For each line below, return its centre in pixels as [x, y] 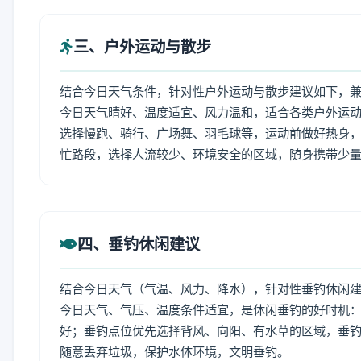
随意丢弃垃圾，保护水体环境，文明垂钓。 [174, 352]
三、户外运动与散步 [142, 47]
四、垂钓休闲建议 [139, 244]
